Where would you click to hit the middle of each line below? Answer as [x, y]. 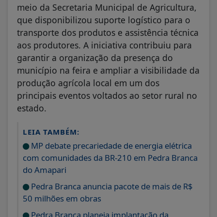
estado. [32, 108]
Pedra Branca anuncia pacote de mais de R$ [111, 186]
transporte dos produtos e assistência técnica [108, 32]
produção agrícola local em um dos [88, 83]
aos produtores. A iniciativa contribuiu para [104, 45]
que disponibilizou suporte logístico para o [104, 20]
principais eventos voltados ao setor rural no [107, 95]
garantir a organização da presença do [95, 57]
